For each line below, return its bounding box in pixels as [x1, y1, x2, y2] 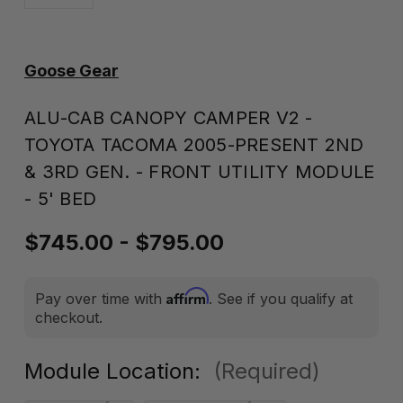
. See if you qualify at [209, 290, 353, 308]
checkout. [35, 309, 103, 327]
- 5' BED [24, 188, 96, 210]
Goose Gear [24, 61, 119, 80]
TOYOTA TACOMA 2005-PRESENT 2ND [24, 134, 364, 156]
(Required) [213, 358, 320, 384]
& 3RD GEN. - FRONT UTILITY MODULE [24, 161, 375, 183]
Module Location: [24, 358, 207, 384]
